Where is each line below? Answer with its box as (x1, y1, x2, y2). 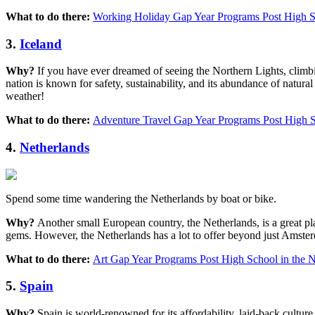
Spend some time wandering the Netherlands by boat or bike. (6, 192, 276, 205)
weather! (6, 90, 44, 103)
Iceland (20, 36, 62, 51)
